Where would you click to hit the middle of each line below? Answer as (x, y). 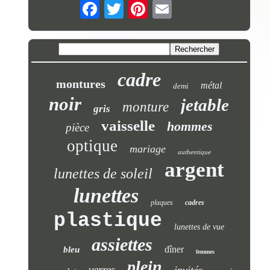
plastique (108, 221)
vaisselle (128, 126)
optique (93, 146)
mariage (148, 149)
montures (81, 84)
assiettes (122, 245)
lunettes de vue (199, 227)
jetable (205, 105)
